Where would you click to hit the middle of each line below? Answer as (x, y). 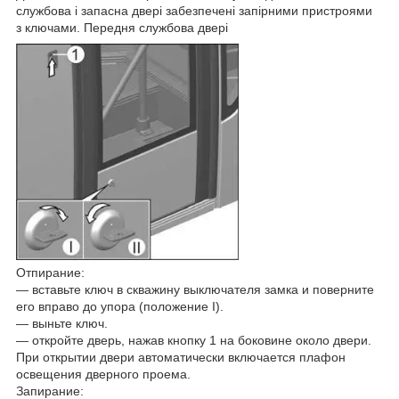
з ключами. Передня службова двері (122, 27)
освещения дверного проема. (103, 375)
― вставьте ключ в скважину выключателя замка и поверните (195, 290)
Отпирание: (50, 273)
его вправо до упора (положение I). (120, 307)
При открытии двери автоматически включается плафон (181, 358)
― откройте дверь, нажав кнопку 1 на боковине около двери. (194, 341)
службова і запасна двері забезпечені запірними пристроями (194, 10)
